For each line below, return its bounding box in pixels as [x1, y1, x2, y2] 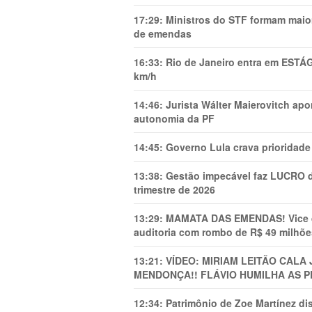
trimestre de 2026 [134, 182, 215, 196]
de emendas [134, 26, 192, 40]
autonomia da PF [134, 111, 214, 125]
